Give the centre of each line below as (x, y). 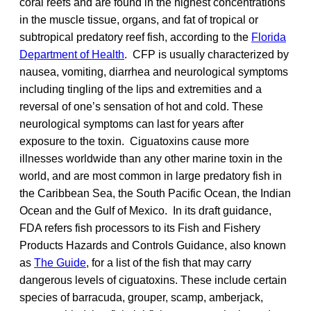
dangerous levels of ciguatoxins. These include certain (153, 280)
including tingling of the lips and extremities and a (141, 89)
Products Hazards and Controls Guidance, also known (153, 245)
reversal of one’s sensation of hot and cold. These (141, 106)
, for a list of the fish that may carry (169, 262)
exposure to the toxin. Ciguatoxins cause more (134, 141)
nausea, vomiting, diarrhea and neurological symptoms (154, 72)
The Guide (60, 262)
